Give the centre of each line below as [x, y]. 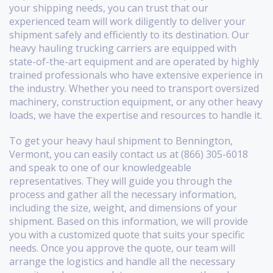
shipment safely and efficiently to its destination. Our [129, 35]
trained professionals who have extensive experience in [136, 75]
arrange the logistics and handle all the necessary [122, 262]
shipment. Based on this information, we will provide [129, 222]
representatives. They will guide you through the [121, 181]
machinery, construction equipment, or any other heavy [136, 102]
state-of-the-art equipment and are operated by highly [134, 62]
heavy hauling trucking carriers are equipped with [123, 48]
